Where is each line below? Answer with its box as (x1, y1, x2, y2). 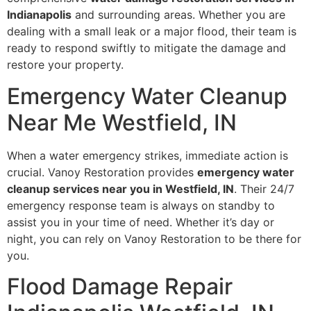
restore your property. (7, 58, 124, 72)
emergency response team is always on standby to (7, 198, 275, 212)
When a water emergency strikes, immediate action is (7, 148, 288, 162)
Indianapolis (7, 8, 72, 22)
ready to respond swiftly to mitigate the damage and (7, 41, 286, 56)
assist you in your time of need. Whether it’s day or (7, 215, 274, 229)
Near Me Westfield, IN (7, 108, 237, 136)
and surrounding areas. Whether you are (72, 8, 285, 22)
